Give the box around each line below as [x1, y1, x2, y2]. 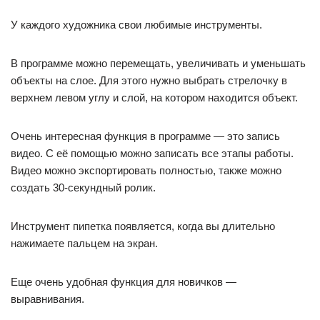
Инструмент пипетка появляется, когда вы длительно [11, 220, 275, 232]
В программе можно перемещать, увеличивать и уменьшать [11, 57, 306, 69]
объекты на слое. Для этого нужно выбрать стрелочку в [11, 74, 287, 86]
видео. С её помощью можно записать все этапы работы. [11, 147, 294, 159]
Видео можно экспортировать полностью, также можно [11, 164, 281, 176]
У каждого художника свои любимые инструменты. [11, 19, 262, 31]
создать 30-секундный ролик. [11, 181, 156, 194]
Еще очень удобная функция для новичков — [11, 276, 236, 288]
